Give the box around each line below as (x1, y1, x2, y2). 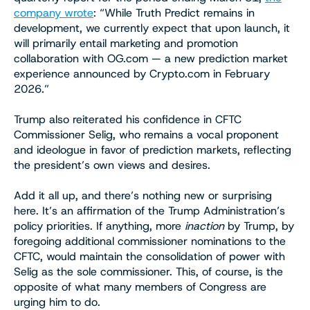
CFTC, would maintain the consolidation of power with (14, 248, 285, 264)
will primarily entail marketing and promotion (14, 35, 238, 51)
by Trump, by (224, 218, 294, 233)
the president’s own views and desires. (14, 157, 210, 172)
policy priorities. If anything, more (14, 218, 185, 233)
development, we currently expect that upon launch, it (14, 20, 290, 35)
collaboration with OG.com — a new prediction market (14, 51, 288, 66)
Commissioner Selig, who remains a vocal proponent (14, 127, 279, 142)
